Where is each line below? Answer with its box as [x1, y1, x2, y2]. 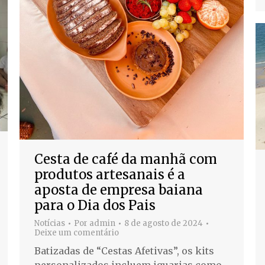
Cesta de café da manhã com [34, 151, 217, 168]
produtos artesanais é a [34, 166, 185, 183]
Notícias [34, 218, 65, 229]
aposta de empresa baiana [34, 182, 203, 199]
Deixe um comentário [34, 228, 119, 238]
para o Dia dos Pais [34, 197, 156, 214]
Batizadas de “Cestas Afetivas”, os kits [34, 245, 214, 257]
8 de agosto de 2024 [124, 218, 203, 229]
